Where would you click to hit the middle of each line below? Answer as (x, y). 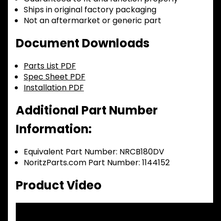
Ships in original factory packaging (90, 10)
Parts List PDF (50, 66)
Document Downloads (83, 43)
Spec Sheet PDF (55, 77)
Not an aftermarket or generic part (92, 21)
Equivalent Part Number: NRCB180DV (94, 152)
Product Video (59, 185)
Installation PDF (54, 88)
